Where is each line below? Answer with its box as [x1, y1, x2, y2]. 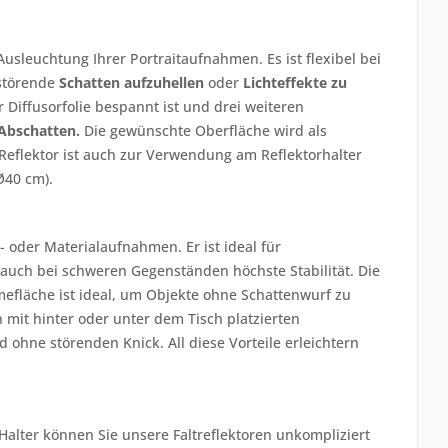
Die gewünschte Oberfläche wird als [80, 121, 327, 140]
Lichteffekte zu [243, 73, 347, 92]
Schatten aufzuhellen [59, 73, 204, 92]
